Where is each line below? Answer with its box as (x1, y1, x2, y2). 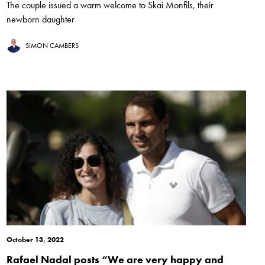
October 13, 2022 (6, 235, 64, 245)
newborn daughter (6, 13, 75, 26)
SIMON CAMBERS (25, 41, 79, 51)
